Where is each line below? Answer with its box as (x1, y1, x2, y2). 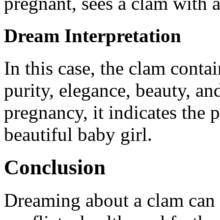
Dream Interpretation (4, 25, 181, 46)
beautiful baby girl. (4, 124, 152, 145)
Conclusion (4, 156, 106, 179)
